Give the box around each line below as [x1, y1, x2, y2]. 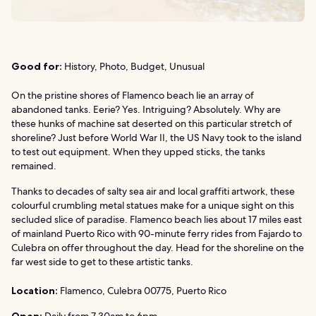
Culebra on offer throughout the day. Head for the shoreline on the [11, 241, 304, 254]
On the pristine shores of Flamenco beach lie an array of [11, 88, 254, 102]
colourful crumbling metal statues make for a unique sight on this [11, 198, 294, 212]
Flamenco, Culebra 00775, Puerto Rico [58, 284, 226, 297]
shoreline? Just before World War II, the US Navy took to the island [11, 130, 302, 144]
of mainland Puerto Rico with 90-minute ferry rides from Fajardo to [11, 226, 302, 240]
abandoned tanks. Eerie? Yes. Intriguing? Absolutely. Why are [11, 102, 281, 116]
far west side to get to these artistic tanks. [11, 255, 193, 268]
